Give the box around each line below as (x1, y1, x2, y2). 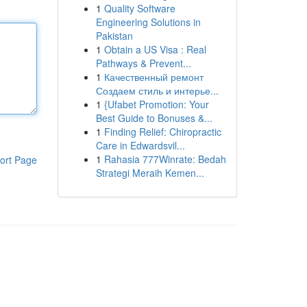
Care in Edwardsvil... (95, 138, 185, 152)
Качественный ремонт (103, 70, 204, 84)
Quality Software (103, 1, 175, 15)
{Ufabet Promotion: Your (103, 97, 209, 111)
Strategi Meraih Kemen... (95, 166, 204, 180)
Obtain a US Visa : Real (103, 42, 206, 56)
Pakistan (95, 29, 133, 42)
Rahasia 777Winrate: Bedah (103, 152, 226, 166)
